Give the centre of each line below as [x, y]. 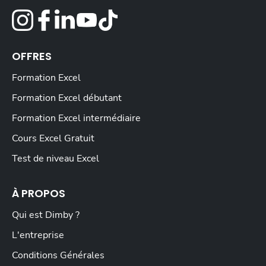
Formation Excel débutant [67, 98]
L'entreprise [38, 235]
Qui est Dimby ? [46, 215]
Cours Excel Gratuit [53, 139]
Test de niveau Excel [56, 159]
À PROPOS [39, 194]
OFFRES [32, 56]
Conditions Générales [58, 256]
